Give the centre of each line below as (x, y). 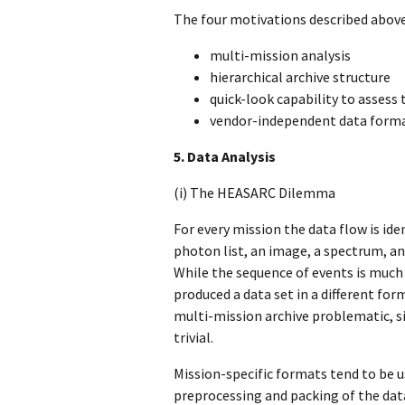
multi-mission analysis (280, 55)
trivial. (193, 337)
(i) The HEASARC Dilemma (254, 192)
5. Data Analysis (225, 156)
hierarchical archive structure (300, 76)
